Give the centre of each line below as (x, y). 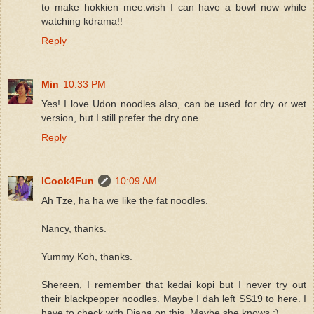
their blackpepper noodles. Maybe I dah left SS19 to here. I (174, 298)
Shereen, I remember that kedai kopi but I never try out (174, 284)
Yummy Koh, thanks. (87, 256)
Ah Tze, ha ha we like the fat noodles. (125, 200)
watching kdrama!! (82, 21)
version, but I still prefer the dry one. (121, 117)
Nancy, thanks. (74, 228)
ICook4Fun (68, 180)
